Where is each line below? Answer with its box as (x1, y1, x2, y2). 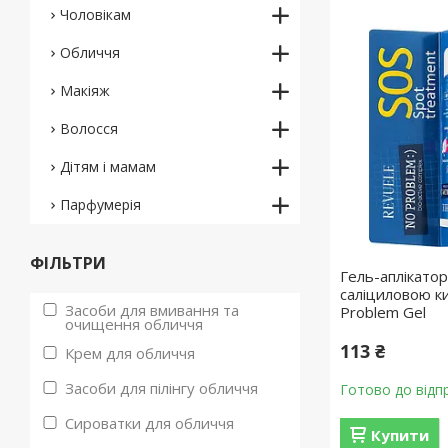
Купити (371, 425, 430, 445)
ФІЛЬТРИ (30, 252, 106, 274)
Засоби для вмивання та (65, 300, 239, 320)
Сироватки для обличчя (65, 413, 234, 433)
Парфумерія (60, 195, 141, 214)
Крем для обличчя (65, 343, 195, 363)
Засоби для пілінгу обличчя (65, 378, 258, 398)
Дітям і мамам (60, 157, 156, 176)
